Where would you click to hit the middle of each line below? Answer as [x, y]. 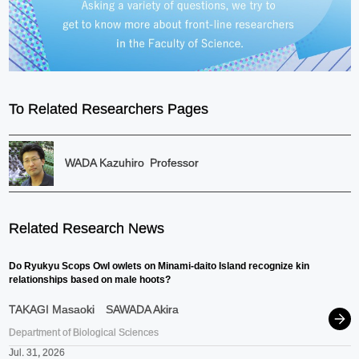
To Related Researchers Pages [108, 109]
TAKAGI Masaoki [51, 309]
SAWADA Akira [142, 309]
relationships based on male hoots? [89, 279]
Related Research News [86, 228]
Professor [174, 163]
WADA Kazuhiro [104, 163]
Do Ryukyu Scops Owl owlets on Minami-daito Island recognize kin [159, 266]
